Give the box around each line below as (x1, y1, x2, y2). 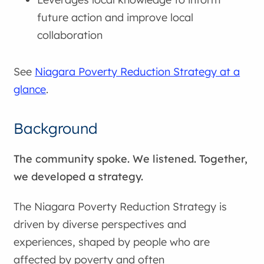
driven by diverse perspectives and (14, 217, 187, 232)
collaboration (37, 28, 103, 42)
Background (14, 118, 98, 137)
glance (14, 82, 47, 96)
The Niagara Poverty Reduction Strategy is (14, 200, 227, 214)
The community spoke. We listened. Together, (14, 151, 248, 166)
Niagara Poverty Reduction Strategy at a (35, 64, 240, 78)
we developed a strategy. (14, 169, 144, 183)
